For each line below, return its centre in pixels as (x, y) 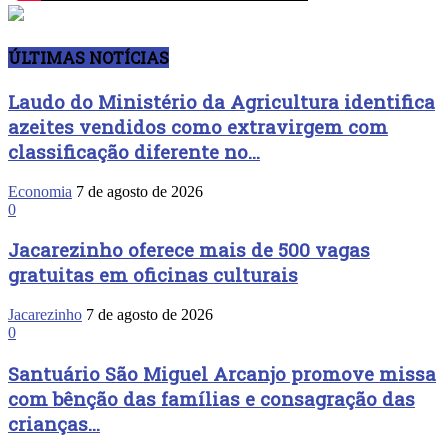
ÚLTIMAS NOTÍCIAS (88, 57)
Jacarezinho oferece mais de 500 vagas (189, 250)
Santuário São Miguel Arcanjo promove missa (222, 373)
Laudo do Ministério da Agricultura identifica (221, 101)
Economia (40, 191)
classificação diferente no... (134, 151)
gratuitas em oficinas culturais (153, 275)
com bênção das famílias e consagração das (211, 398)
